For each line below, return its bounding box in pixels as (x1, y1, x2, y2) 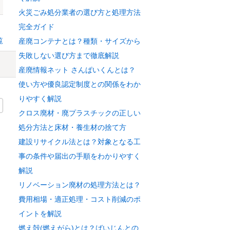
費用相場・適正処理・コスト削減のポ (18, 195, 141, 203)
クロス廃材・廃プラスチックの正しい (18, 109, 141, 117)
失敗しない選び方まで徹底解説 (18, 51, 119, 60)
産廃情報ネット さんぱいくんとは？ (18, 66, 136, 74)
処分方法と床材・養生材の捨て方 (18, 123, 126, 131)
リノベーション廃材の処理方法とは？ (18, 181, 141, 189)
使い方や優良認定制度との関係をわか (18, 80, 141, 88)
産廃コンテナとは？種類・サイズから (18, 37, 141, 45)
